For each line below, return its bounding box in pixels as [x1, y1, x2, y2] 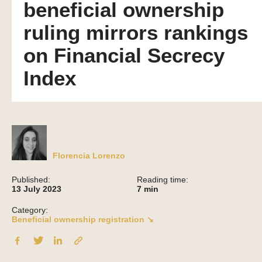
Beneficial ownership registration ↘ [12, 215, 154, 225]
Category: [12, 205, 48, 215]
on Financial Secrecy [23, 44, 225, 67]
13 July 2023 [12, 184, 61, 194]
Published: [12, 175, 50, 185]
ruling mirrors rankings [23, 22, 248, 44]
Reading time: [137, 175, 188, 185]
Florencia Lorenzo [53, 151, 125, 161]
